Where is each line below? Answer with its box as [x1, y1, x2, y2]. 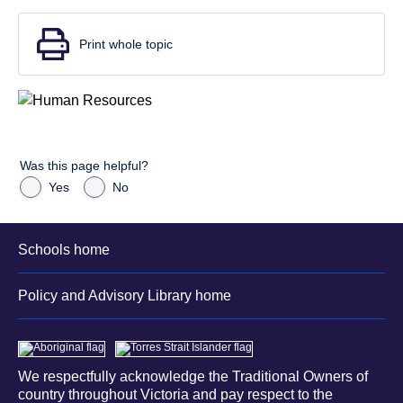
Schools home [18, 241, 110, 257]
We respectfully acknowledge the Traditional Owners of [18, 369, 368, 385]
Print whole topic [79, 37, 173, 52]
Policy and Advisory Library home [18, 288, 231, 304]
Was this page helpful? [20, 158, 148, 174]
